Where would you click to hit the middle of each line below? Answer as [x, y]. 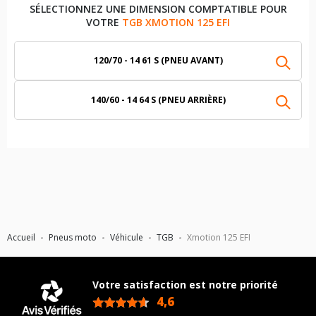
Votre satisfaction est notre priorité [185, 285]
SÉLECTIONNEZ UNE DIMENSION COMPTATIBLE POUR [158, 9]
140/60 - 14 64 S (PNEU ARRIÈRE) [158, 100]
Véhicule [127, 237]
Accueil [21, 237]
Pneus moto [73, 237]
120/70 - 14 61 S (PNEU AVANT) [158, 60]
